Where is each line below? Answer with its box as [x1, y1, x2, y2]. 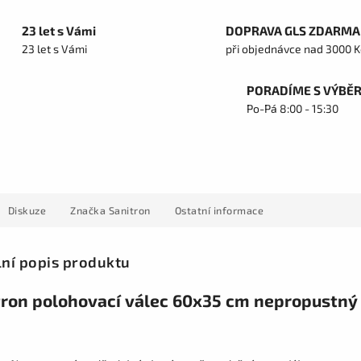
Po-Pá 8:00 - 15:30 [247, 102, 338, 115]
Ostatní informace [174, 204, 263, 217]
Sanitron [106, 204, 151, 217]
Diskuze [7, 204, 46, 217]
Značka [70, 204, 106, 217]
